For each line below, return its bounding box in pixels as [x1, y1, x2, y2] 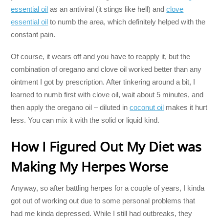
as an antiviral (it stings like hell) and [48, 5, 167, 14]
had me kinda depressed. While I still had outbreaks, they [11, 209, 193, 218]
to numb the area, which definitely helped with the [48, 18, 206, 26]
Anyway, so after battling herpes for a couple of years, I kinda [11, 183, 205, 192]
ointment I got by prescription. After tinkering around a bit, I [11, 77, 196, 86]
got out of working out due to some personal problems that [11, 196, 196, 205]
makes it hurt [164, 103, 208, 111]
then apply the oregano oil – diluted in [11, 103, 130, 111]
